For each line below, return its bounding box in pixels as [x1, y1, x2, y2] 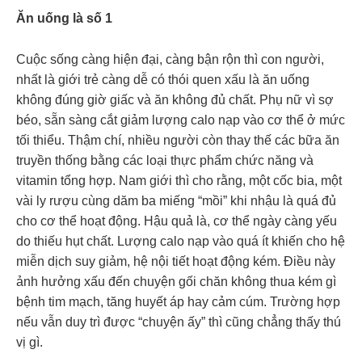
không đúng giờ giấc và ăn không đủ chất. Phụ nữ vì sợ [16, 92, 334, 107]
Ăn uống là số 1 [16, 11, 112, 25]
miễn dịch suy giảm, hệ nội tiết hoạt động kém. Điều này [16, 254, 335, 268]
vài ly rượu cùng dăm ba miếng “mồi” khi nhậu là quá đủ [16, 193, 336, 208]
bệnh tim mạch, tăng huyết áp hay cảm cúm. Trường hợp [16, 294, 340, 309]
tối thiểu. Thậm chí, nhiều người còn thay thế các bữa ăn [16, 133, 339, 147]
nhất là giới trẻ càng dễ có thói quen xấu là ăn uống [16, 72, 309, 86]
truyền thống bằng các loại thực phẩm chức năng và [16, 153, 314, 167]
